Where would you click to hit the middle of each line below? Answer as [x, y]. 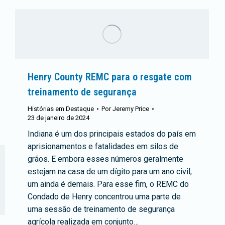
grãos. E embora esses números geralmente [105, 159]
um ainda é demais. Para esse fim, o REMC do [108, 184]
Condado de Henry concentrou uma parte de [104, 196]
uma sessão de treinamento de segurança [101, 209]
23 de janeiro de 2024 [59, 118]
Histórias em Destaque [61, 108]
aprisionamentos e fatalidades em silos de [103, 146]
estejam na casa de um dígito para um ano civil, [110, 171]
